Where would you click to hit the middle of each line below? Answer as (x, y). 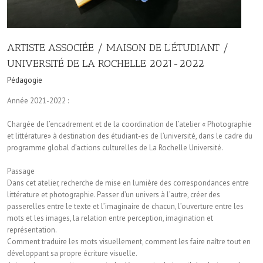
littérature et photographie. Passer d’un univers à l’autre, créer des (114, 195)
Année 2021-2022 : (38, 101)
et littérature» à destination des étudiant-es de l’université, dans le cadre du (130, 136)
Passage (21, 171)
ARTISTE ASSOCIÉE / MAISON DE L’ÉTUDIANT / (118, 48)
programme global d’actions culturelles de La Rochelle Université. (115, 148)
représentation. (32, 230)
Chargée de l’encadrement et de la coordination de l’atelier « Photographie (129, 124)
